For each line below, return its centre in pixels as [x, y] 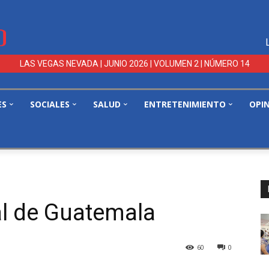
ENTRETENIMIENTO [185, 104]
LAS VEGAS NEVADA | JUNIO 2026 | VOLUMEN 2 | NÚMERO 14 [134, 64]
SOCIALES [50, 104]
